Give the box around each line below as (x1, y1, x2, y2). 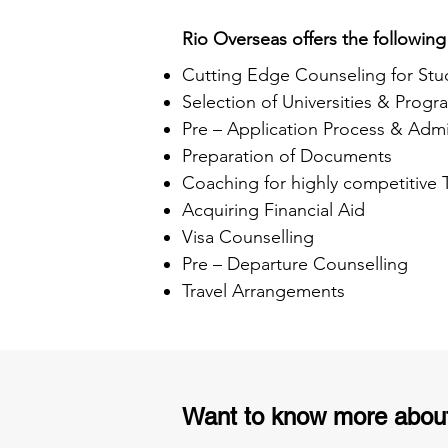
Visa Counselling (182, 226, 314, 248)
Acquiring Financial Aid (182, 199, 365, 221)
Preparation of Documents (182, 145, 392, 167)
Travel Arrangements (182, 280, 345, 302)
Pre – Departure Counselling (182, 253, 408, 275)
